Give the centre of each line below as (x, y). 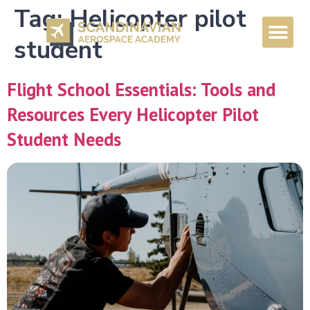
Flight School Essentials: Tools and (141, 89)
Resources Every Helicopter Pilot (133, 114)
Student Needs (64, 139)
